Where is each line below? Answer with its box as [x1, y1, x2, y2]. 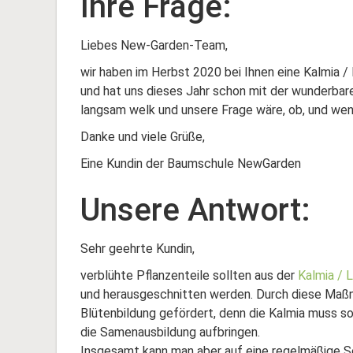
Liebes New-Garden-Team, [80, 38, 228, 53]
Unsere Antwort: [80, 191, 310, 229]
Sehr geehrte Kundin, [80, 241, 195, 256]
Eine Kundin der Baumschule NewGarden [80, 156, 301, 171]
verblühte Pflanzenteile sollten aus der [80, 268, 298, 283]
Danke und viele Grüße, [80, 129, 205, 144]
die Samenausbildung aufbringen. [80, 325, 260, 340]
